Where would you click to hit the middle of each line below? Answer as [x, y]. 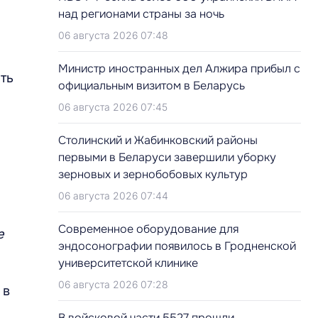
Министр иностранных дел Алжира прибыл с [179, 68]
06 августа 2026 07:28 [113, 284]
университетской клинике [128, 263]
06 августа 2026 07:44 [113, 196]
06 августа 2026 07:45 [113, 107]
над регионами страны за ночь [141, 14]
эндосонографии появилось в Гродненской [177, 246]
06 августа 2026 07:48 [113, 35]
